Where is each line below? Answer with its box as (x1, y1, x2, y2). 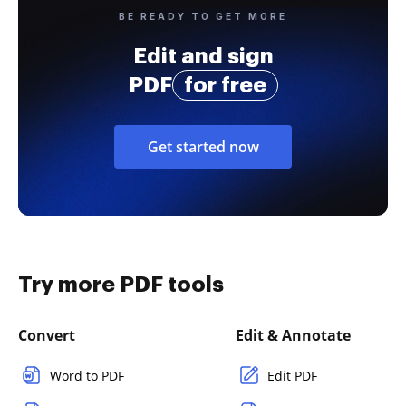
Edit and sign (132, 44, 274, 67)
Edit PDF (267, 366, 317, 384)
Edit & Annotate (236, 324, 351, 345)
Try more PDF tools (18, 273, 224, 295)
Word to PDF (50, 366, 124, 384)
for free (183, 73, 266, 96)
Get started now (147, 136, 259, 157)
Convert (18, 324, 75, 345)
